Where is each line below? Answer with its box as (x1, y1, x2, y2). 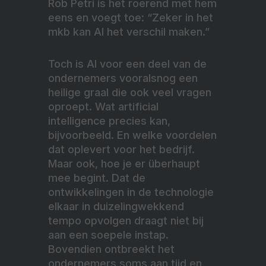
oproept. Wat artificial (48, 100, 159, 113)
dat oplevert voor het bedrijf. (48, 142, 195, 156)
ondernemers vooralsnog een (48, 71, 198, 84)
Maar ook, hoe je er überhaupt (48, 157, 200, 170)
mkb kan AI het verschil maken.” (48, 25, 210, 38)
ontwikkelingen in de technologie (48, 185, 214, 198)
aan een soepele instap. (48, 228, 169, 241)
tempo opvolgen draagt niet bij (48, 214, 204, 227)
